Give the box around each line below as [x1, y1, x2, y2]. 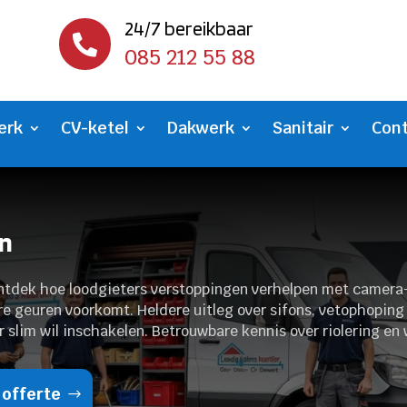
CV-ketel [61, 117, 129, 139]
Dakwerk [167, 117, 234, 139]
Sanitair [273, 117, 333, 139]
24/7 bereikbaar [124, 16, 253, 40]
